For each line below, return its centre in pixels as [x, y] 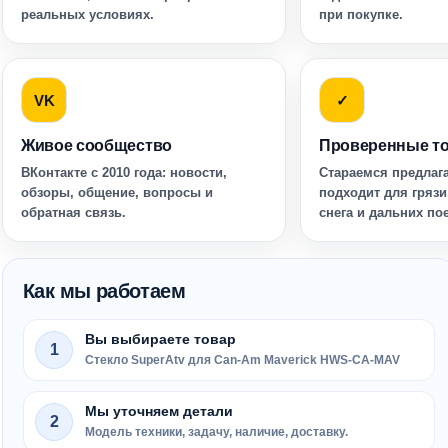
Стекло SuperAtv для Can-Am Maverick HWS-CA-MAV [242, 360]
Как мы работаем [104, 291]
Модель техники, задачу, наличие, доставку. [216, 432]
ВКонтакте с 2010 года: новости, [124, 172]
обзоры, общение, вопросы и [117, 192]
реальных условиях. [87, 14]
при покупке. [361, 14]
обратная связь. [73, 212]
